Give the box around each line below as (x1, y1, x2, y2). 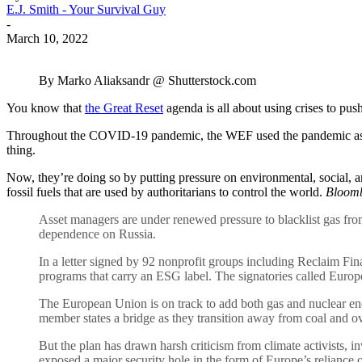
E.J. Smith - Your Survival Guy (6, 2, 166, 16)
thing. (6, 142, 36, 157)
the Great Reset (85, 100, 163, 115)
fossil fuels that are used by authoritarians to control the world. (6, 184, 326, 199)
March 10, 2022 (6, 31, 88, 45)
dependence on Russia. (39, 226, 156, 241)
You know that (6, 100, 85, 115)
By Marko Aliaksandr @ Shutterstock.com (39, 73, 256, 87)
